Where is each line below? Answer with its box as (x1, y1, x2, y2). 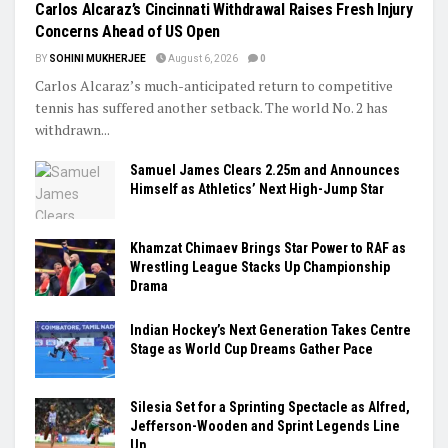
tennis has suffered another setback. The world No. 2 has (35, 98, 388, 118)
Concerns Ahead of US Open (35, 22, 220, 42)
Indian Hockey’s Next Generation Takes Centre (130, 321, 411, 338)
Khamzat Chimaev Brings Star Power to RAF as (130, 239, 406, 256)
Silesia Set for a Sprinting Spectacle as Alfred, (130, 398, 410, 415)
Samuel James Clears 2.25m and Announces (130, 162, 400, 179)
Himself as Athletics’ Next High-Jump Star (130, 181, 384, 198)
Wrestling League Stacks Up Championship (130, 258, 390, 275)
